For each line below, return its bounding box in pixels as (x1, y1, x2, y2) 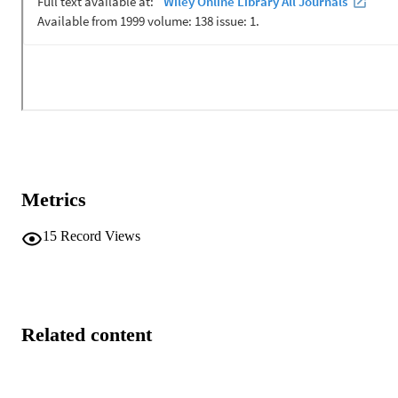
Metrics (21, 188, 86, 211)
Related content (21, 323, 152, 346)
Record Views (60, 227, 140, 243)
